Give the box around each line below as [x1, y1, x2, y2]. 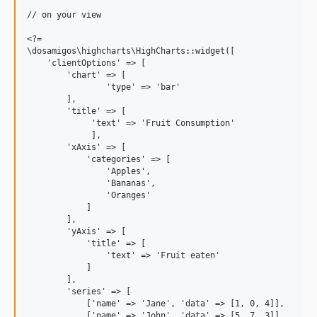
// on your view [27, 9, 101, 20]
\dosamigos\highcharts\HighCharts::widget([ [27, 45, 235, 56]
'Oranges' [27, 190, 151, 200]
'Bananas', [27, 178, 156, 188]
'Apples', [27, 166, 151, 176]
